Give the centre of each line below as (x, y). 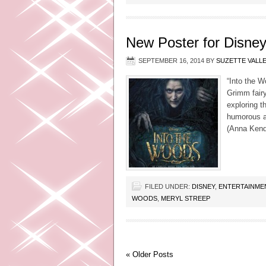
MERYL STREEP (186, 198)
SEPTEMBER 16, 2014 (171, 61)
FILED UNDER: (168, 186)
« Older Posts (150, 254)
